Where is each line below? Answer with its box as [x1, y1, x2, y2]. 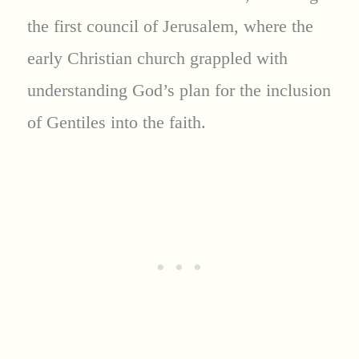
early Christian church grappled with [26, 47, 288, 68]
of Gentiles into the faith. [26, 111, 206, 132]
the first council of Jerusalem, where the [26, 15, 313, 36]
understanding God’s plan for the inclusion [26, 79, 331, 100]
